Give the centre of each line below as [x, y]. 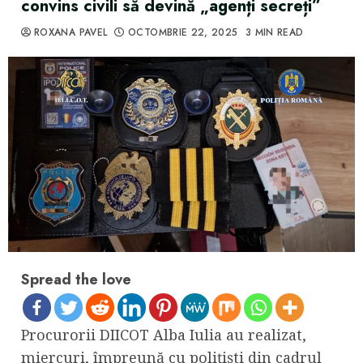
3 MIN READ [274, 32]
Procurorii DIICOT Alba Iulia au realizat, [164, 334]
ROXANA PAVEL [71, 32]
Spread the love [76, 279]
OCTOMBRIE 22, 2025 [183, 32]
